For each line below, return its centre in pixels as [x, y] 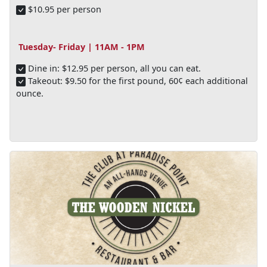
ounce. [30, 93]
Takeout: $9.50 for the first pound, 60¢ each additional [136, 81]
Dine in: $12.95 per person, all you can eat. [113, 68]
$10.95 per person [63, 9]
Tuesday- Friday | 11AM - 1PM [80, 47]
